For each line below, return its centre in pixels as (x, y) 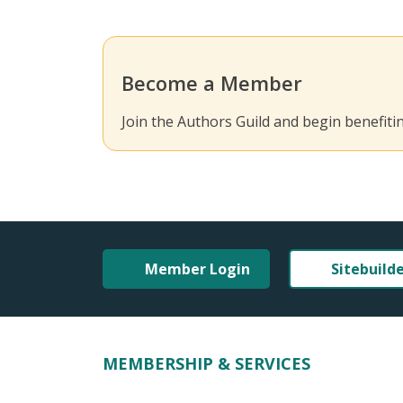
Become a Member (212, 83)
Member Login (197, 269)
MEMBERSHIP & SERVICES (206, 363)
